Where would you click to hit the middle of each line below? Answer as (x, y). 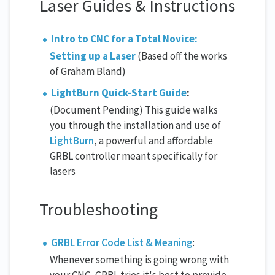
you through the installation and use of (135, 126)
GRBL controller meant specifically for (134, 156)
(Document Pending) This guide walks (134, 110)
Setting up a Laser (93, 56)
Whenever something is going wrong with (139, 259)
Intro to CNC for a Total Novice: (125, 39)
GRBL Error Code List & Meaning (122, 242)
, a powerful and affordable (153, 141)
